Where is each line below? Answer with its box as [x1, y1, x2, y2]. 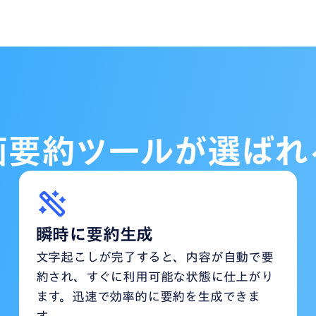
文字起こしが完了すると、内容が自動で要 [35, 250, 274, 263]
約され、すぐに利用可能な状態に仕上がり [35, 269, 274, 283]
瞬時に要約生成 [35, 225, 154, 243]
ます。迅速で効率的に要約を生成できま [35, 289, 261, 303]
